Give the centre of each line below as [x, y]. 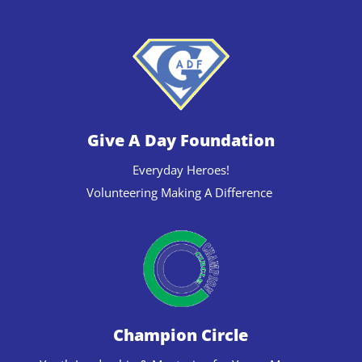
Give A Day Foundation [181, 141]
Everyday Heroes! [181, 170]
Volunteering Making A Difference [181, 193]
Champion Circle [181, 335]
